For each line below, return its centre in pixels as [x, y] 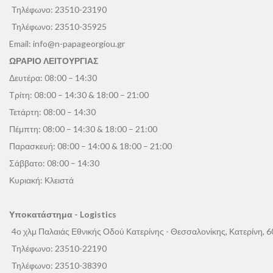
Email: [21, 44]
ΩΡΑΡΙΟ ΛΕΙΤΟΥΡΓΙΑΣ [54, 61]
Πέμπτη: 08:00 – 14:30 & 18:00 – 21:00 [83, 129]
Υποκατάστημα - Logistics [63, 214]
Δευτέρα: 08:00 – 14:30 [53, 78]
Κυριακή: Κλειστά [41, 180]
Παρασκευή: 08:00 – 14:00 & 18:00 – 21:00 [90, 146]
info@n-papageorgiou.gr [79, 44]
